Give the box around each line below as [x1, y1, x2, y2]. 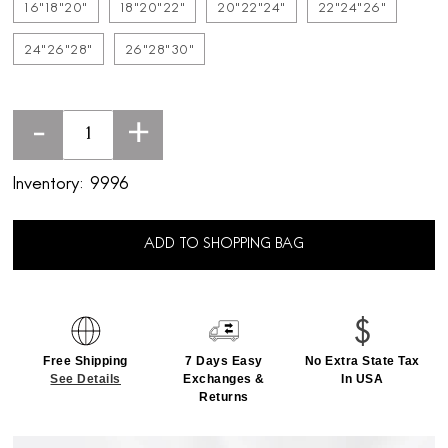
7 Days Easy [185, 354, 263, 369]
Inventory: [13, 174, 85, 196]
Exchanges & [183, 372, 265, 387]
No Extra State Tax [304, 354, 420, 369]
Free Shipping [43, 354, 128, 369]
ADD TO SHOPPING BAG [144, 236, 304, 254]
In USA [341, 372, 384, 387]
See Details [50, 372, 121, 387]
